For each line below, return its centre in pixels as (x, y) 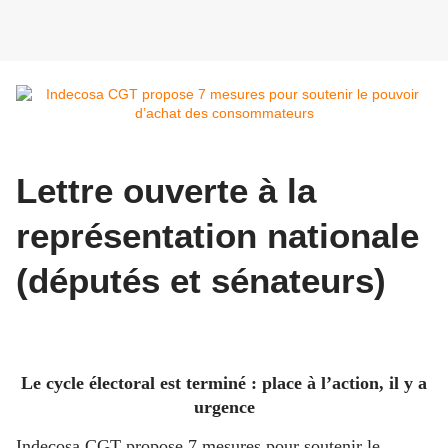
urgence (224, 406)
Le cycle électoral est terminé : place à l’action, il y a (224, 382)
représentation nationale (217, 236)
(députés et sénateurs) (201, 281)
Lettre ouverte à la (166, 191)
